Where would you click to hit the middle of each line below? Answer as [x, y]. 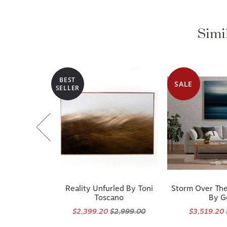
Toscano [109, 191]
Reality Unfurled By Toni [109, 181]
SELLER [67, 81]
